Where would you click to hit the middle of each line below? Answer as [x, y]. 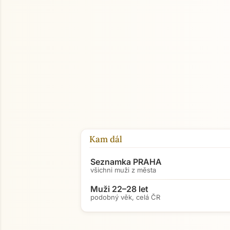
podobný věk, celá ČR [125, 197]
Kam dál [106, 139]
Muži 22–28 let [119, 189]
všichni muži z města [123, 170]
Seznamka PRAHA [126, 162]
